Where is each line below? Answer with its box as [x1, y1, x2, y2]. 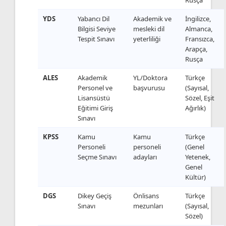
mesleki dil [133, 24, 164, 33]
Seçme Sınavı [78, 152, 117, 161]
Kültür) [185, 172, 206, 182]
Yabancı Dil [78, 14, 109, 23]
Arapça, [185, 44, 207, 53]
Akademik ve [133, 14, 172, 23]
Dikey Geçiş [78, 191, 111, 200]
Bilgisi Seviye [78, 24, 116, 33]
